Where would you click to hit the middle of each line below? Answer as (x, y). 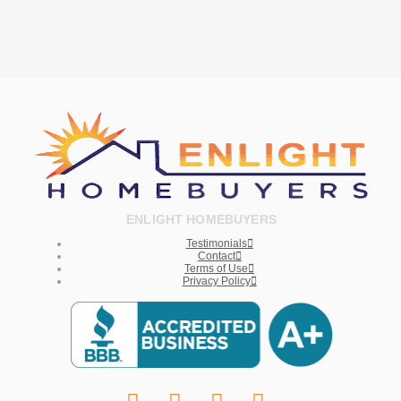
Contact (216, 256)
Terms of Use (216, 268)
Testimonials (216, 243)
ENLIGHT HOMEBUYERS (201, 219)
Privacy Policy (216, 281)
